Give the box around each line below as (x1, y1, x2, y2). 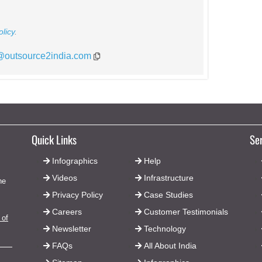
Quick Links (32, 131, 77, 148)
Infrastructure (144, 173, 194, 182)
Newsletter (52, 223, 92, 233)
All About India (144, 240, 197, 250)
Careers (52, 206, 82, 216)
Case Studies (144, 189, 194, 199)
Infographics (52, 156, 98, 166)
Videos (52, 173, 78, 182)
